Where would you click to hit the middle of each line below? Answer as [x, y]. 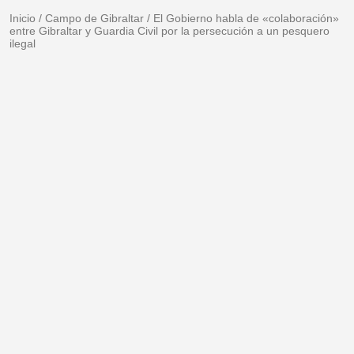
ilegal [23, 44]
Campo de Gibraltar [94, 19]
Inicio [23, 19]
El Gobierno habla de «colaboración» [246, 19]
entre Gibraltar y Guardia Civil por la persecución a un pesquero [169, 31]
